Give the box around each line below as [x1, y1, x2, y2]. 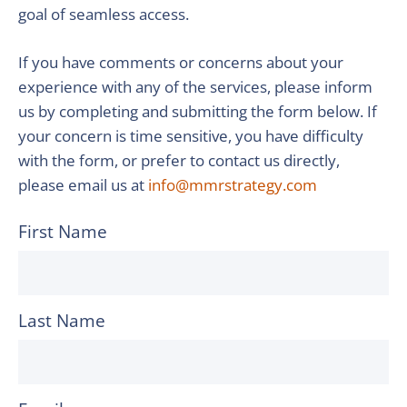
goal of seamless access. [18, 4, 189, 25]
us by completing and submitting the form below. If [18, 101, 377, 122]
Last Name [18, 309, 105, 333]
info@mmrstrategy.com [148, 174, 317, 195]
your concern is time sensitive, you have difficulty [18, 125, 363, 146]
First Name [18, 220, 107, 243]
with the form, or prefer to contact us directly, [18, 150, 340, 171]
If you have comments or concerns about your [18, 52, 343, 73]
